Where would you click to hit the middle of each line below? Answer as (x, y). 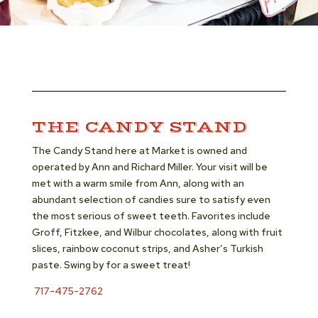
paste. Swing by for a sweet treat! (111, 265)
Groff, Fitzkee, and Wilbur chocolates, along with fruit (157, 232)
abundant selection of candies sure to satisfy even (151, 199)
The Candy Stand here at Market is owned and (139, 150)
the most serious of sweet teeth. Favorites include (151, 216)
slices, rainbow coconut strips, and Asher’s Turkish (147, 248)
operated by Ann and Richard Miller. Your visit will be (149, 167)
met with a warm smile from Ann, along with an (138, 183)
